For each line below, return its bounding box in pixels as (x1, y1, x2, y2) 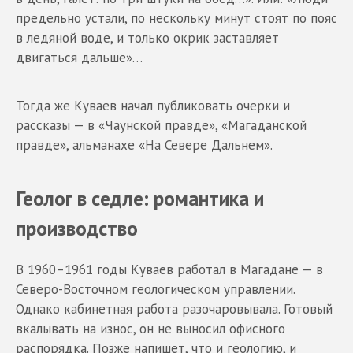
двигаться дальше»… (16, 48, 143, 66)
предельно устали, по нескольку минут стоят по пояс (16, 9, 337, 27)
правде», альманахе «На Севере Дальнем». (16, 136, 273, 154)
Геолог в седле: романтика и (16, 184, 264, 211)
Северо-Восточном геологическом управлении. (16, 280, 295, 298)
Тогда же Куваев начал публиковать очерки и (16, 96, 290, 114)
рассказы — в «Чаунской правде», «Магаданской (16, 116, 307, 134)
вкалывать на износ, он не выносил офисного (16, 319, 285, 337)
